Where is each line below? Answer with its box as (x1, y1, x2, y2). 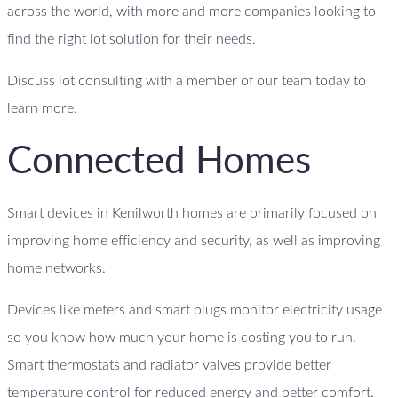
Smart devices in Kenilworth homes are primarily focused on (7, 206, 377, 221)
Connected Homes (7, 142, 311, 180)
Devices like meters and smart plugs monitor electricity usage (7, 303, 382, 318)
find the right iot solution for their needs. (7, 32, 256, 47)
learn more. (7, 101, 77, 116)
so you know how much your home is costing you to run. (7, 330, 356, 346)
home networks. (7, 261, 109, 276)
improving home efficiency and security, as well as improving (7, 234, 380, 249)
